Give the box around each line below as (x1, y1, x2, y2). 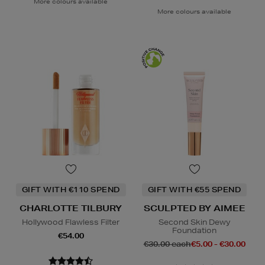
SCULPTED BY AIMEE (143, 202, 245, 214)
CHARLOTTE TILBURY (20, 202, 122, 214)
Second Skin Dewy (159, 216, 230, 227)
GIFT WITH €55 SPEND (147, 184, 241, 195)
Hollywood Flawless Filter (22, 216, 119, 227)
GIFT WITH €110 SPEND (21, 184, 120, 195)
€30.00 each (143, 238, 191, 249)
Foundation (172, 225, 216, 235)
